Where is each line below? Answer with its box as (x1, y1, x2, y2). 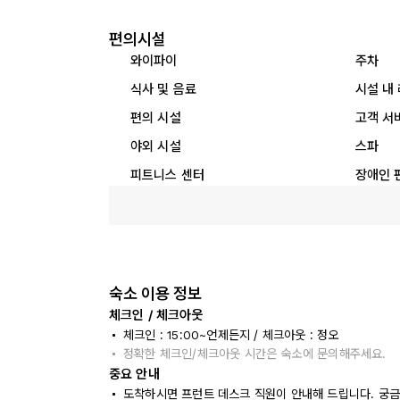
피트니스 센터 (130, 166, 205, 183)
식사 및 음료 (130, 80, 197, 97)
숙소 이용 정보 (109, 284, 202, 303)
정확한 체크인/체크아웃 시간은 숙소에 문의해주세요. (123, 346, 387, 361)
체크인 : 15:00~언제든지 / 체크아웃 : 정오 (123, 328, 339, 342)
